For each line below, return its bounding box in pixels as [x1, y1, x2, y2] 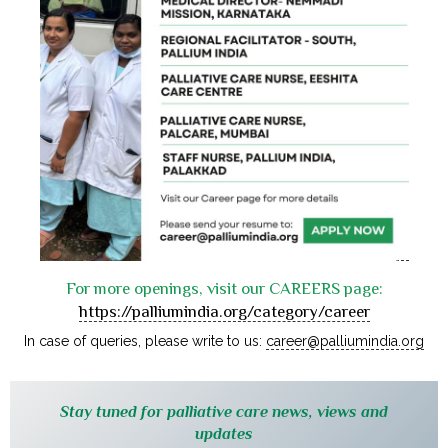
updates [195, 424, 253, 443]
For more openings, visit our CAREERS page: [65, 278, 383, 298]
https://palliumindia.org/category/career [78, 301, 370, 321]
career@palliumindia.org [266, 332, 425, 349]
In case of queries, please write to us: [23, 332, 267, 349]
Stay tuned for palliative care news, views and [60, 402, 388, 421]
